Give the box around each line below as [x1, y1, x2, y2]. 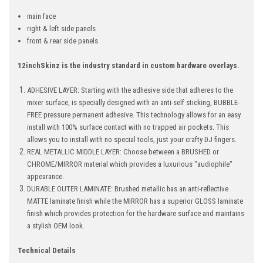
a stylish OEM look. [27, 221, 85, 230]
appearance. [27, 171, 66, 181]
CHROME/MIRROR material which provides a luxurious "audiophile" [27, 159, 233, 168]
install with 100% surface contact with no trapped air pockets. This [27, 122, 230, 131]
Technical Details [18, 245, 76, 255]
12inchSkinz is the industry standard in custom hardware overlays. [18, 60, 240, 70]
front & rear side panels [27, 36, 99, 45]
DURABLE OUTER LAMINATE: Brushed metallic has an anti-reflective [27, 184, 229, 193]
